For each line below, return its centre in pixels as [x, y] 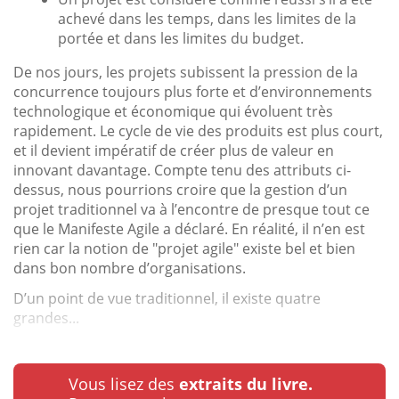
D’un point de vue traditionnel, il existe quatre [167, 298]
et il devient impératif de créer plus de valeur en [174, 150]
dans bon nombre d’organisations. [131, 268]
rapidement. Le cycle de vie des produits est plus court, [198, 130]
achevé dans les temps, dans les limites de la [207, 18]
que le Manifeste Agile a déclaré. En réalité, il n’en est [189, 228]
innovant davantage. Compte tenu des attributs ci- [182, 170]
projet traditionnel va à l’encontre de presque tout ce [191, 209]
